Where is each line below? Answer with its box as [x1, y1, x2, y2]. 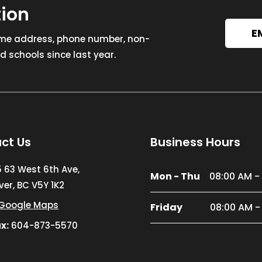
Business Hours [150, 134, 241, 151]
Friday [150, 200, 183, 214]
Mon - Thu [150, 169, 201, 183]
